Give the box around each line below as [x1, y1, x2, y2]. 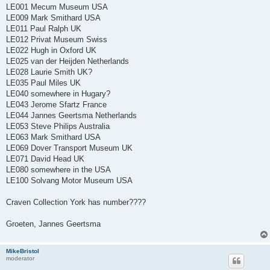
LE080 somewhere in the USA [6, 165, 111, 174]
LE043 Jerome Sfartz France [6, 99, 107, 109]
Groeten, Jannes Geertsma [6, 219, 101, 228]
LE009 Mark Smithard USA [6, 13, 101, 22]
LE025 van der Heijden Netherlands [6, 56, 129, 66]
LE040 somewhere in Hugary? [6, 89, 110, 98]
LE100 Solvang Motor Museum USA [6, 175, 133, 185]
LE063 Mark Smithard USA [6, 132, 101, 142]
